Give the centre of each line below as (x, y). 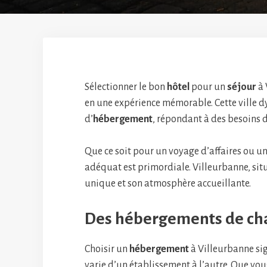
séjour (242, 87)
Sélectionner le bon (126, 87)
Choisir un (107, 249)
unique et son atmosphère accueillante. (168, 184)
